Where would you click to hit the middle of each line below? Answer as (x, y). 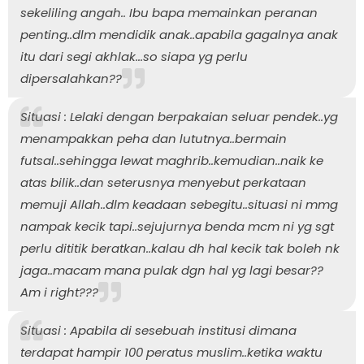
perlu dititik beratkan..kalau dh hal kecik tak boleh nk (180, 248)
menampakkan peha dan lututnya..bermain (154, 138)
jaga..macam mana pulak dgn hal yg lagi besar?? (172, 270)
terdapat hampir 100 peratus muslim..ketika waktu (171, 352)
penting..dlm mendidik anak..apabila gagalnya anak (179, 34)
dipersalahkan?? (71, 78)
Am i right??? (59, 292)
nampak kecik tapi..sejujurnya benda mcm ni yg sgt (177, 226)
